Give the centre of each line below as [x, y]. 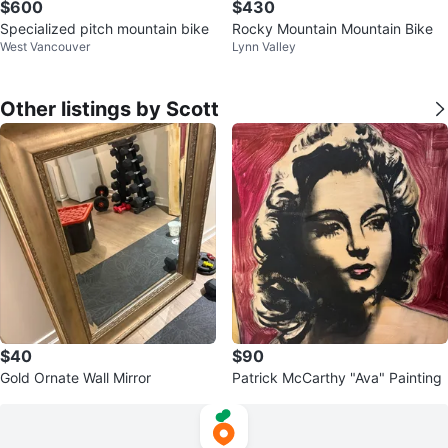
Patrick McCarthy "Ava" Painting [337, 377]
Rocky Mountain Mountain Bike [332, 28]
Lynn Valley [264, 46]
